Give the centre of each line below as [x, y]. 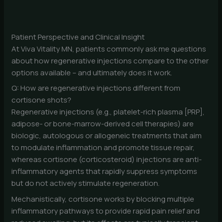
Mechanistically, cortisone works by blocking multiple [103, 199]
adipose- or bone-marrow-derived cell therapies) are [103, 124]
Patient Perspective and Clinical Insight [78, 37]
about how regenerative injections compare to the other [110, 60]
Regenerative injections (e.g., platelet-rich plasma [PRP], [108, 112]
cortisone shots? [42, 100]
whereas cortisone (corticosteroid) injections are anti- [107, 160]
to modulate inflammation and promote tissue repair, [103, 148]
